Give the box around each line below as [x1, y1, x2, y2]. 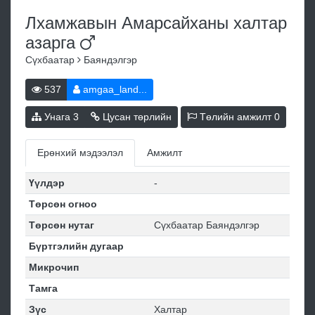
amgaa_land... [80, 84, 147, 96]
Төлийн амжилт [197, 111, 274, 123]
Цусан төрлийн [100, 111, 172, 123]
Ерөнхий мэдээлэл [37, 147, 123, 159]
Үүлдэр [28, 177, 65, 189]
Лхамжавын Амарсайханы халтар [25, 13, 287, 33]
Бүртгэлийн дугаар [28, 240, 124, 252]
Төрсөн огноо [28, 198, 97, 210]
